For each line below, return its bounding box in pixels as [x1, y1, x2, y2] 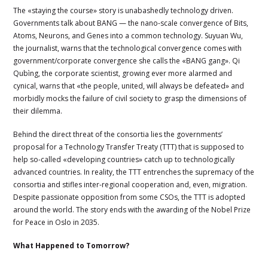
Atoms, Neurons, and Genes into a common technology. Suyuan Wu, [13, 30, 243, 41]
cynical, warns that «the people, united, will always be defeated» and [13, 80, 245, 91]
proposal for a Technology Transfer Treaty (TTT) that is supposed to [13, 141, 245, 152]
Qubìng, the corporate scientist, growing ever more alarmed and [13, 68, 233, 78]
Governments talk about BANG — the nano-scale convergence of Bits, [13, 17, 249, 28]
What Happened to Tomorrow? [13, 240, 130, 251]
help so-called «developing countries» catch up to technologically [13, 154, 235, 165]
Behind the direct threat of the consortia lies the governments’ [13, 129, 223, 139]
